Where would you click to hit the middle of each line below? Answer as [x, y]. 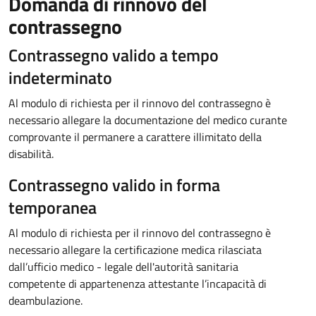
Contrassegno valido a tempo [114, 55]
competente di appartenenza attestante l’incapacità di [138, 284]
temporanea [53, 207]
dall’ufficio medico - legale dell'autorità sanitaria [123, 267]
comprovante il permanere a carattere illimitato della [135, 137]
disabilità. [31, 154]
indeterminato [60, 78]
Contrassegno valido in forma [114, 185]
